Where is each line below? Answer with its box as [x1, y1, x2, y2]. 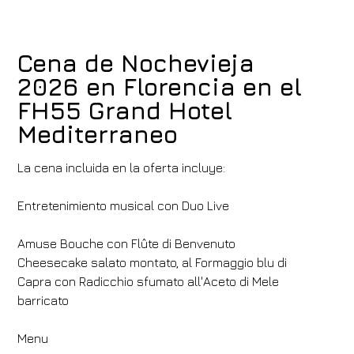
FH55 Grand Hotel [17, 96, 233, 125]
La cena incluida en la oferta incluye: [17, 160, 226, 175]
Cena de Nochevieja [17, 49, 255, 77]
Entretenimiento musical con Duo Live [17, 198, 230, 213]
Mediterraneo [17, 120, 179, 149]
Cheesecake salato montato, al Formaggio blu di [17, 255, 288, 269]
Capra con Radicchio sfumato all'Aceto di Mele [17, 274, 280, 288]
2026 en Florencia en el [17, 73, 303, 101]
